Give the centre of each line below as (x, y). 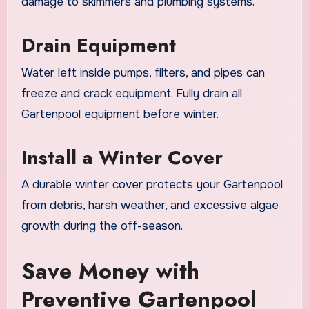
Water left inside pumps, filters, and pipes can (143, 72)
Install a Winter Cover (122, 157)
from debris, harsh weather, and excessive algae (150, 206)
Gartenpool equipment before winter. (120, 114)
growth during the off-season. (102, 226)
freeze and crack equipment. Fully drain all (131, 93)
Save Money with (110, 271)
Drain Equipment (98, 46)
